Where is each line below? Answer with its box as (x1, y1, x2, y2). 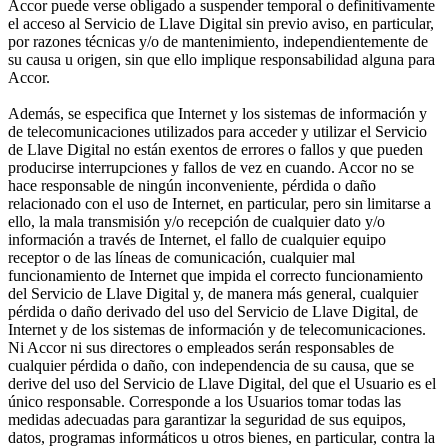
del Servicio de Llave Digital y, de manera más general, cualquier (8, 285, 418, 303)
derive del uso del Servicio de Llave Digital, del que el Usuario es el (8, 375, 436, 393)
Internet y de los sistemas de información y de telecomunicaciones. (8, 321, 426, 339)
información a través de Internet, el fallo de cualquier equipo (8, 231, 386, 249)
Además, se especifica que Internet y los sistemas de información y (8, 105, 427, 123)
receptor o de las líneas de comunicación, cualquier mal (8, 249, 355, 267)
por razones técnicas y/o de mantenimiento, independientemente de (8, 33, 428, 51)
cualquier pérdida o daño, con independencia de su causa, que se (8, 357, 414, 375)
